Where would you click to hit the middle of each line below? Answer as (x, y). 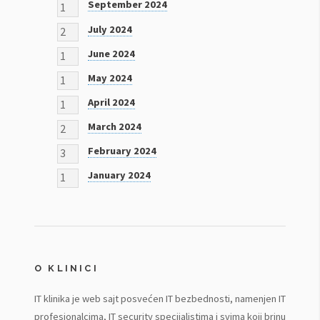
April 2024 (111, 102)
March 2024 (115, 126)
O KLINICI (66, 269)
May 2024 (110, 77)
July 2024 (110, 29)
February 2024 (122, 151)
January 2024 (119, 175)
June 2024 (111, 53)
